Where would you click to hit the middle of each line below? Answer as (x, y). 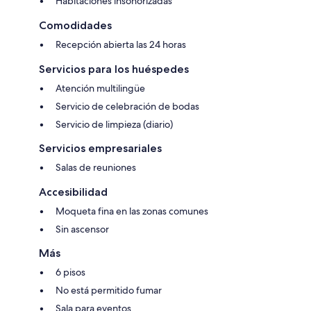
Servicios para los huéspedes (114, 69)
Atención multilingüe (100, 88)
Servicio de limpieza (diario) (114, 124)
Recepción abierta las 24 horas (121, 44)
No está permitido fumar (109, 290)
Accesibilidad (73, 192)
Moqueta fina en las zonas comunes (132, 211)
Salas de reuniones (96, 167)
